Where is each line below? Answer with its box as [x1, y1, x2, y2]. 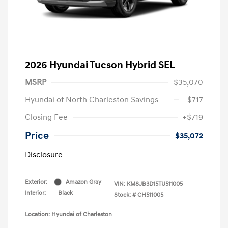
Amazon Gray [66, 178, 101, 186]
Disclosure [25, 149, 63, 160]
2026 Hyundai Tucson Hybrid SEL [25, 59, 175, 71]
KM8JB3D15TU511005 [127, 180, 183, 188]
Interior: [25, 189, 46, 197]
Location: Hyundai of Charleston [25, 210, 112, 218]
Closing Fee [25, 111, 68, 122]
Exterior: [25, 178, 47, 186]
